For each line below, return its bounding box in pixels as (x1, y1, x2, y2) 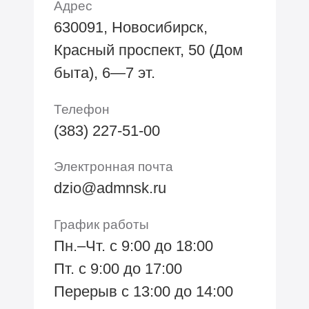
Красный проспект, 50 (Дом (53, 41, 243, 59)
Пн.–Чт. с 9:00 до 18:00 (53, 237, 213, 255)
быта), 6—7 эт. (53, 63, 155, 81)
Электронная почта (53, 159, 173, 175)
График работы (53, 217, 149, 232)
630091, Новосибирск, (53, 18, 208, 36)
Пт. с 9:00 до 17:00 (53, 260, 182, 278)
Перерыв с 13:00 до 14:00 (53, 283, 233, 301)
